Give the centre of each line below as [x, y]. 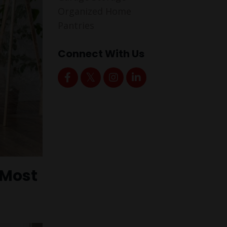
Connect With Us [101, 53]
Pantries [76, 25]
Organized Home [94, 11]
